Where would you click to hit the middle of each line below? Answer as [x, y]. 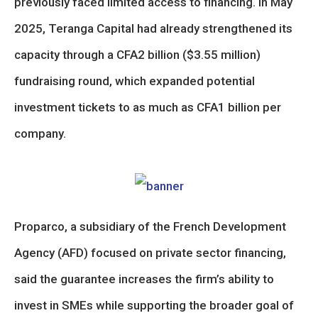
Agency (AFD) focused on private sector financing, [150, 253]
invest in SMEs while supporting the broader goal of [154, 305]
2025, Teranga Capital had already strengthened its [153, 28]
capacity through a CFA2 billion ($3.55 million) [137, 55]
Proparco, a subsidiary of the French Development [150, 226]
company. [40, 133]
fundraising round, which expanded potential [135, 81]
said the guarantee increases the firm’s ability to [144, 279]
